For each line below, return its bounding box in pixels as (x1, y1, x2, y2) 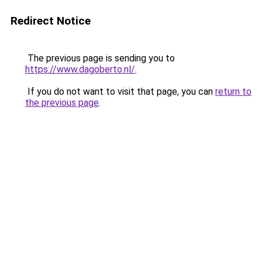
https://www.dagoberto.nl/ (25, 64, 135, 75)
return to (215, 86, 251, 97)
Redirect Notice (11, 14, 91, 27)
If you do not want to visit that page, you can (25, 86, 215, 97)
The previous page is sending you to (25, 53, 175, 64)
